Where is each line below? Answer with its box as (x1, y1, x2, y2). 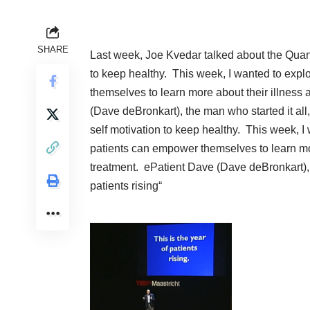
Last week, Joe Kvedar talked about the (90, 49, 285, 61)
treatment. (90, 161, 144, 173)
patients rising (90, 180, 158, 192)
